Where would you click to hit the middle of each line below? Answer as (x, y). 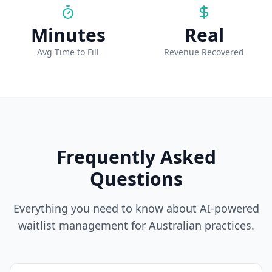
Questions (136, 179)
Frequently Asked (136, 157)
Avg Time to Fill (68, 52)
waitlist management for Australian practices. (136, 225)
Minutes (68, 35)
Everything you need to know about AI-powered (136, 208)
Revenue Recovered (204, 52)
